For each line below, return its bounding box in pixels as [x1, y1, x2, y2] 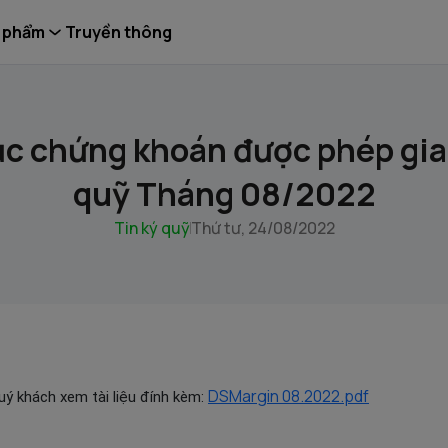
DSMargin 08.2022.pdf [208, 385, 369, 407]
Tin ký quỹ [113, 217, 190, 239]
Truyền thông [65, 21, 172, 43]
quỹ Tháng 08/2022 [72, 172, 376, 216]
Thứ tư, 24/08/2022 [190, 217, 335, 239]
